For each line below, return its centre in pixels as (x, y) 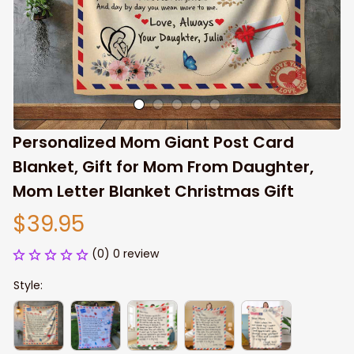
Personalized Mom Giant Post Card (153, 142)
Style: (28, 285)
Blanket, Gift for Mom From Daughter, (163, 167)
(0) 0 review (125, 254)
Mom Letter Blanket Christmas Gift (153, 191)
